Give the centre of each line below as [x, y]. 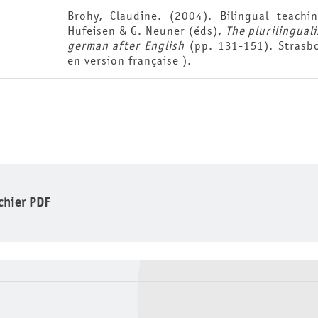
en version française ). [129, 60]
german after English [126, 45]
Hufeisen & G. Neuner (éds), [146, 31]
